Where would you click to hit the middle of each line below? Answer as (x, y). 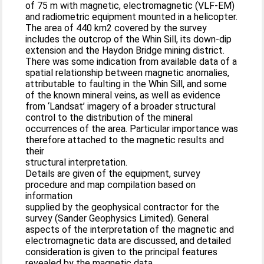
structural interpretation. (77, 162)
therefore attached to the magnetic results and (125, 140)
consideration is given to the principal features (122, 252)
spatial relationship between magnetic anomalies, (128, 73)
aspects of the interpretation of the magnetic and (130, 230)
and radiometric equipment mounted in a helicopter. (132, 17)
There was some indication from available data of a (131, 62)
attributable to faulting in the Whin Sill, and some (126, 84)
